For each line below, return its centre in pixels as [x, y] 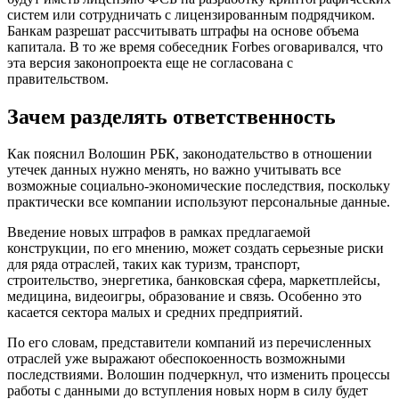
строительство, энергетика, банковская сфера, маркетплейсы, [194, 281]
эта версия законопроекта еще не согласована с [150, 62]
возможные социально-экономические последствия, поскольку [199, 186]
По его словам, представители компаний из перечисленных [189, 343]
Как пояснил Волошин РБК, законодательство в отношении [190, 154]
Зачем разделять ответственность [171, 116]
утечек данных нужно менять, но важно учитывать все [174, 170]
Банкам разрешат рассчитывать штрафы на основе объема [183, 30]
